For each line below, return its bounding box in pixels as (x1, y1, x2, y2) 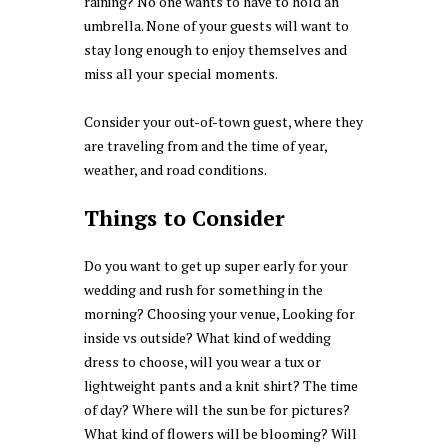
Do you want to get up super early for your (84, 255, 348, 275)
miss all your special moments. (84, 64, 278, 84)
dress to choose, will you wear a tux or (84, 351, 321, 371)
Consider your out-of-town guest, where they (84, 112, 363, 132)
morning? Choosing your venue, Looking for (84, 303, 355, 323)
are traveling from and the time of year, (84, 136, 327, 156)
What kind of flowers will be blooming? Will (84, 423, 357, 443)
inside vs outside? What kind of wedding (84, 327, 331, 347)
